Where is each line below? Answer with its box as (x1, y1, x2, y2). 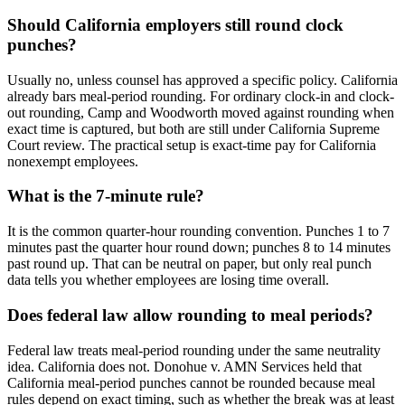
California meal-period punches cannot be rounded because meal (7, 374, 375, 391)
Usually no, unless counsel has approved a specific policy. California (7, 71, 398, 88)
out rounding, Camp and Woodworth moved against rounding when (7, 104, 394, 120)
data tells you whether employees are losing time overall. (7, 272, 329, 288)
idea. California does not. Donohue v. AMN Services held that (7, 358, 362, 374)
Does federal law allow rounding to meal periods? (7, 305, 373, 325)
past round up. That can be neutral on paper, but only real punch (7, 256, 372, 272)
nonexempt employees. (7, 153, 138, 169)
